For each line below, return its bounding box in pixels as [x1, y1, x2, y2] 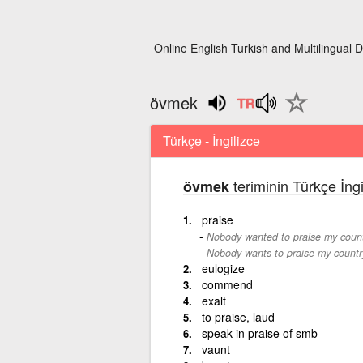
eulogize [201, 259, 245, 276]
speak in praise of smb [201, 324, 318, 341]
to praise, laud [201, 308, 275, 325]
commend [201, 275, 253, 293]
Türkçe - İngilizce [162, 130, 260, 150]
